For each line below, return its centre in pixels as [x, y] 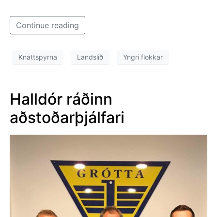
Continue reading [47, 25]
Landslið [90, 57]
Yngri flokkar [143, 57]
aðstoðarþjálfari [67, 117]
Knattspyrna [38, 57]
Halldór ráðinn [61, 99]
